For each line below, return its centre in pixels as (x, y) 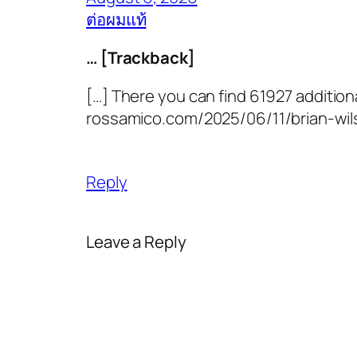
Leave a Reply (136, 241)
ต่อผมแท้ (116, 19)
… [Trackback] (141, 57)
